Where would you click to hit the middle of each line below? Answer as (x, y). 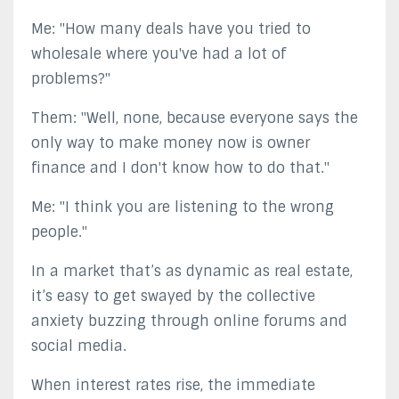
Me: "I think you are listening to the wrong (183, 207)
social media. (79, 346)
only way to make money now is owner (171, 142)
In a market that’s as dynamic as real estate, (192, 271)
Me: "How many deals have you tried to (171, 28)
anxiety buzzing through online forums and (189, 321)
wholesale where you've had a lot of (159, 53)
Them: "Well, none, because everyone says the (195, 118)
